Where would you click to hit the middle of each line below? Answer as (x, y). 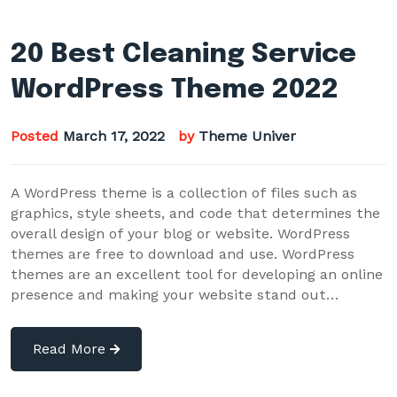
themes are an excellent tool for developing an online (197, 274)
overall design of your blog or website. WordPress (180, 233)
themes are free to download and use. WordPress (183, 253)
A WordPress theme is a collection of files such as (184, 192)
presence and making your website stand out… (175, 294)
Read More (71, 348)
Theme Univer (247, 136)
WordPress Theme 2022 (175, 90)
